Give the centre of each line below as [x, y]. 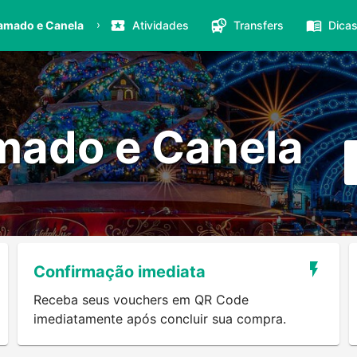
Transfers [258, 25]
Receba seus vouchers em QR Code [141, 300]
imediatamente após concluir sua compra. [160, 319]
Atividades [160, 25]
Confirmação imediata [120, 272]
